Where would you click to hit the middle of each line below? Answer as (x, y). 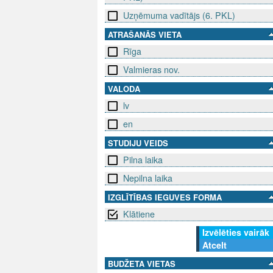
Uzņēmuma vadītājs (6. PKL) (179, 16)
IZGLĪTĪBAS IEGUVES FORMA (165, 197)
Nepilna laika (148, 178)
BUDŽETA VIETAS (142, 264)
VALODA (124, 89)
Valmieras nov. (151, 70)
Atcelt (214, 245)
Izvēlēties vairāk (236, 232)
